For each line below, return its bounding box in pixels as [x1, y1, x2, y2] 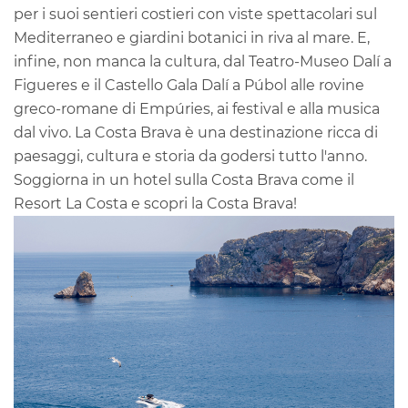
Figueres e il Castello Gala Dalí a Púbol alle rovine [14, 76, 364, 94]
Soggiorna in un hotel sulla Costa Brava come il [14, 171, 354, 189]
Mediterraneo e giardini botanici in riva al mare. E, [14, 29, 370, 46]
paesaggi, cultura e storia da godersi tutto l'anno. [14, 148, 367, 165]
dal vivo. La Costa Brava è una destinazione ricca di [14, 124, 378, 141]
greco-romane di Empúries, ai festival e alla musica [14, 100, 380, 117]
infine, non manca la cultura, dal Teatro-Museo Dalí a [14, 53, 392, 70]
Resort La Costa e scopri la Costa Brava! [14, 195, 297, 212]
